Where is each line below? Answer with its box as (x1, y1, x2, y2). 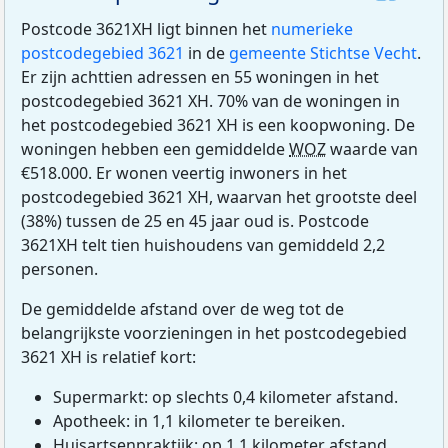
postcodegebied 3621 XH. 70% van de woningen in (21, 90, 400, 113)
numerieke (271, 18, 353, 41)
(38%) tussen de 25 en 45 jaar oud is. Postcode (21, 210, 369, 233)
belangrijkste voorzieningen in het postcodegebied (21, 322, 407, 345)
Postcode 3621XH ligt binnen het (21, 18, 271, 41)
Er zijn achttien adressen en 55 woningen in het (21, 66, 379, 89)
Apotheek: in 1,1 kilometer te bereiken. (53, 410, 345, 433)
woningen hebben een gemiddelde (21, 138, 289, 161)
